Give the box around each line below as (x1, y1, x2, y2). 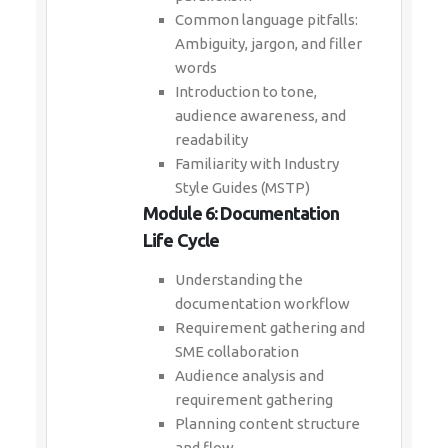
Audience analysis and (175, 367, 324, 384)
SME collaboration (175, 343, 299, 360)
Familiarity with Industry (175, 155, 339, 172)
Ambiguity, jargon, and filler (175, 35, 362, 52)
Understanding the (175, 271, 303, 288)
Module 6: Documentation (143, 203, 340, 223)
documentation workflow (175, 295, 350, 312)
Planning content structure (175, 415, 360, 432)
